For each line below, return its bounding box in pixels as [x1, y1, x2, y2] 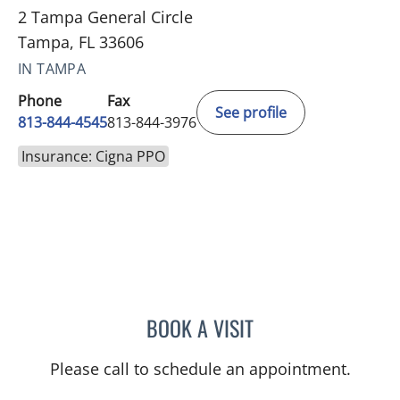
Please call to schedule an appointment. [49, 358, 351, 380]
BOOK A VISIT [146, 312, 254, 345]
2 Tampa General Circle [18, 6, 193, 29]
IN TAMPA [18, 59, 87, 79]
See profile [215, 103, 287, 123]
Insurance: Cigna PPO [21, 146, 165, 167]
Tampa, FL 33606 [18, 31, 144, 54]
